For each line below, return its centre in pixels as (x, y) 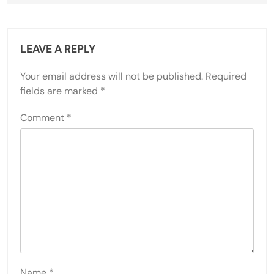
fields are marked (60, 91)
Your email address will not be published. (112, 76)
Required (226, 76)
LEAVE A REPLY (58, 49)
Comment (43, 117)
